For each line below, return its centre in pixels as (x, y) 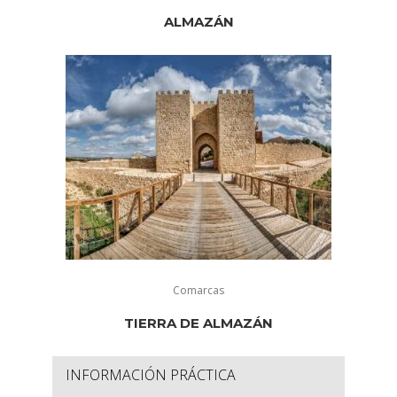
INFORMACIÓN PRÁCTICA (151, 375)
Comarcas (198, 291)
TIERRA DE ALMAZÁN (198, 323)
